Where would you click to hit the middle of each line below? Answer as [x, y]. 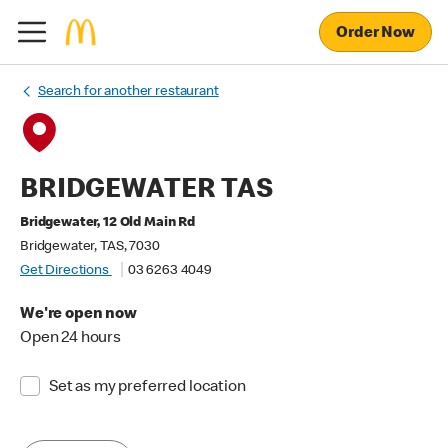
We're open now [78, 315]
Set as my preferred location [147, 388]
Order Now [375, 33]
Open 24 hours [71, 339]
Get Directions [66, 271]
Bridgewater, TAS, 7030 [90, 247]
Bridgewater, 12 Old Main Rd [107, 223]
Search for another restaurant [128, 92]
